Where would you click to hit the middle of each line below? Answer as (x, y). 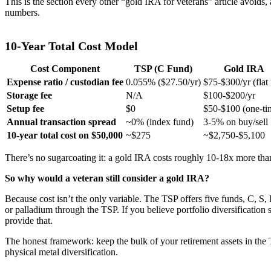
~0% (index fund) (160, 122)
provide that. (29, 220)
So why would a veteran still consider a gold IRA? (107, 178)
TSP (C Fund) (163, 68)
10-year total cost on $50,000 (65, 135)
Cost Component (65, 68)
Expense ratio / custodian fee (65, 82)
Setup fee (25, 108)
